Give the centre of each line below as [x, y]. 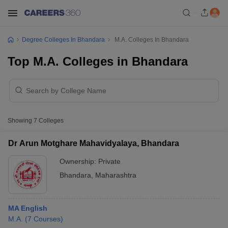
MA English [28, 208]
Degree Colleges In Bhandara [63, 40]
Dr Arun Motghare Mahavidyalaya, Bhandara [94, 143]
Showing [21, 121]
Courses [47, 219]
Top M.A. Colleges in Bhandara [98, 61]
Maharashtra [116, 175]
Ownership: [79, 161]
